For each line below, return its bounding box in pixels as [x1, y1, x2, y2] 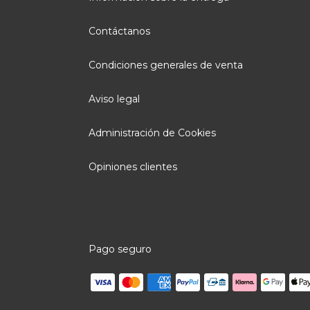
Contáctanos [89, 25, 150, 38]
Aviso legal [89, 93, 140, 106]
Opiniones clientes [89, 161, 177, 174]
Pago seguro [89, 243, 152, 256]
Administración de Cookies [89, 127, 216, 140]
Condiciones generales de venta [89, 59, 243, 72]
